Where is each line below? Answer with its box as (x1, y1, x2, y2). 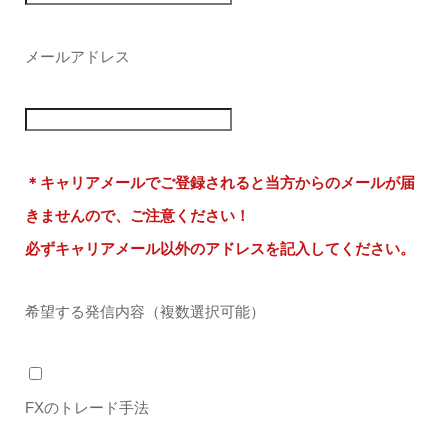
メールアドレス (24, 48, 130, 66)
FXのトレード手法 (24, 399, 149, 417)
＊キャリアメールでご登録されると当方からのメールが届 (24, 174, 415, 192)
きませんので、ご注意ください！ (24, 207, 250, 225)
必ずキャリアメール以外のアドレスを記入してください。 (24, 240, 415, 258)
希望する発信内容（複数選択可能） (24, 303, 265, 321)
